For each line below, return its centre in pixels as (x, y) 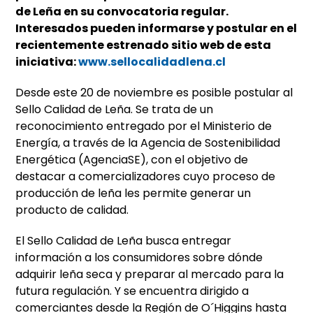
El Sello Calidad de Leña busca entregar (124, 241)
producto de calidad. (72, 210)
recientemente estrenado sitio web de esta (144, 45)
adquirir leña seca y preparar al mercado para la (150, 275)
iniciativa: (47, 62)
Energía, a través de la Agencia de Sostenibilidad (148, 143)
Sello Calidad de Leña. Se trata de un (115, 110)
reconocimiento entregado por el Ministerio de (144, 126)
